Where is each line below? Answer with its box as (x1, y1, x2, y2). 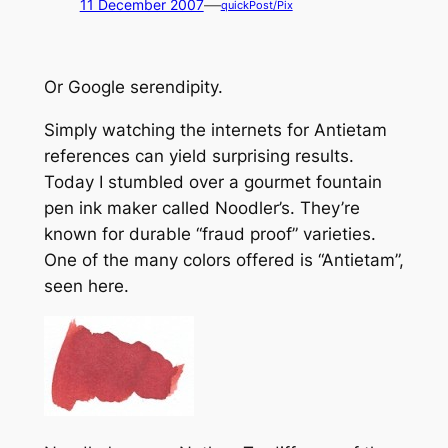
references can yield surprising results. (43, 146, 354, 167)
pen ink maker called (43, 198, 215, 219)
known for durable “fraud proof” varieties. (43, 224, 376, 245)
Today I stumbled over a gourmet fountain (43, 172, 382, 193)
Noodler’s (214, 198, 290, 219)
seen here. (43, 276, 129, 297)
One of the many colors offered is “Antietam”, (43, 250, 404, 271)
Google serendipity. (62, 77, 223, 98)
